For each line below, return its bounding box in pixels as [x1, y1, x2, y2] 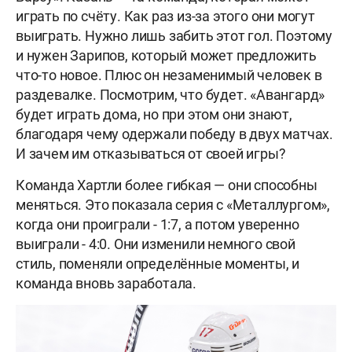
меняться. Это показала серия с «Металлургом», [16, 196, 331, 213]
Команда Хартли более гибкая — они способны [16, 176, 317, 193]
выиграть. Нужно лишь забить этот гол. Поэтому [16, 27, 332, 44]
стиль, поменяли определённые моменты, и [16, 255, 300, 272]
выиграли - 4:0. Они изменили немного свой [16, 235, 295, 252]
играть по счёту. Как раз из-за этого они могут [16, 7, 315, 24]
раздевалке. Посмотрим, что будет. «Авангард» [16, 86, 325, 103]
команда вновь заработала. [16, 274, 200, 291]
